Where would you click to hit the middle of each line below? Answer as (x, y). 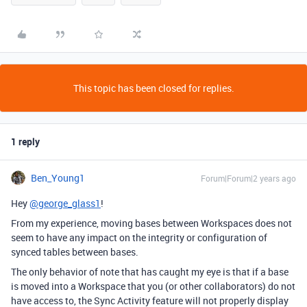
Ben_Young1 (58, 178)
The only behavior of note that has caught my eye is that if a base (150, 272)
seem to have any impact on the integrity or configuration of (139, 237)
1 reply (25, 142)
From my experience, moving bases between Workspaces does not (151, 223)
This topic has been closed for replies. (153, 88)
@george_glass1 (65, 203)
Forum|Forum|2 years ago (248, 178)
